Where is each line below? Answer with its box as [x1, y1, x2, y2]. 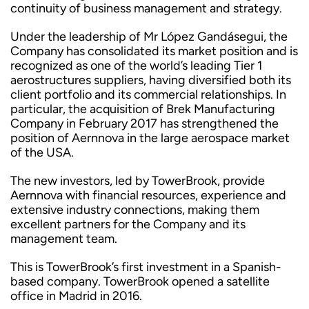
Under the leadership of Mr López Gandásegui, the [10, 29, 288, 44]
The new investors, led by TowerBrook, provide [10, 173, 265, 188]
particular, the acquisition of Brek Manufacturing [10, 101, 275, 117]
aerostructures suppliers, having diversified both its [10, 72, 291, 88]
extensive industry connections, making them [10, 202, 259, 217]
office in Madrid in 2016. [10, 288, 142, 303]
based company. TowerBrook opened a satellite [10, 274, 270, 289]
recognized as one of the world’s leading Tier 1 [10, 58, 262, 73]
